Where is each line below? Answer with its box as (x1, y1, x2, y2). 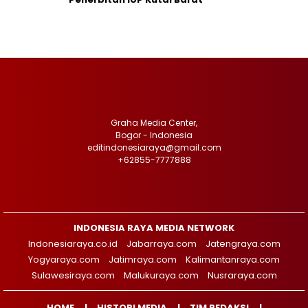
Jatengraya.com (205, 237, 280, 250)
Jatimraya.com (109, 253, 177, 266)
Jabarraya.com (126, 237, 197, 250)
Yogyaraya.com (28, 253, 100, 266)
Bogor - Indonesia (115, 129, 192, 141)
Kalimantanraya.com (186, 253, 280, 266)
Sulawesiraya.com (31, 269, 115, 282)
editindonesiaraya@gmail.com (87, 142, 221, 153)
